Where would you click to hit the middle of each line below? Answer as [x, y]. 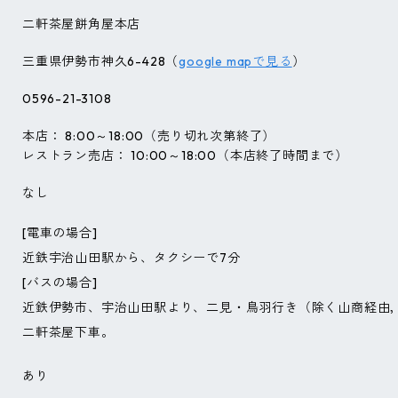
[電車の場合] [60, 232]
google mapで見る [235, 61]
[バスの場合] [60, 282]
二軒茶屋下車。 [68, 332]
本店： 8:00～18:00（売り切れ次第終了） [149, 135]
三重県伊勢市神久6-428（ [101, 61]
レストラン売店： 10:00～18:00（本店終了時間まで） [186, 155]
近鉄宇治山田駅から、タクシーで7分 [131, 257]
